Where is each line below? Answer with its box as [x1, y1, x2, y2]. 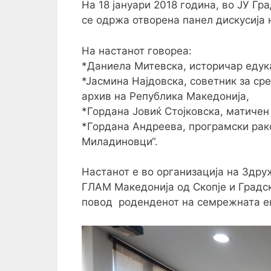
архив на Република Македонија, [81, 90, 249, 102]
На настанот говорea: [81, 44, 192, 57]
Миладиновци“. [81, 135, 158, 148]
